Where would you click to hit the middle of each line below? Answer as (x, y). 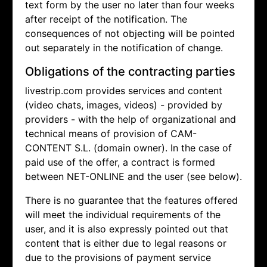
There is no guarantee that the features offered (131, 201)
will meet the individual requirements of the (123, 215)
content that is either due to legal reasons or (126, 243)
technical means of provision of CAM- (111, 134)
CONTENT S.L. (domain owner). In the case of (128, 148)
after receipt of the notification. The (106, 19)
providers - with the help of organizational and (131, 119)
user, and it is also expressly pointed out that (127, 229)
